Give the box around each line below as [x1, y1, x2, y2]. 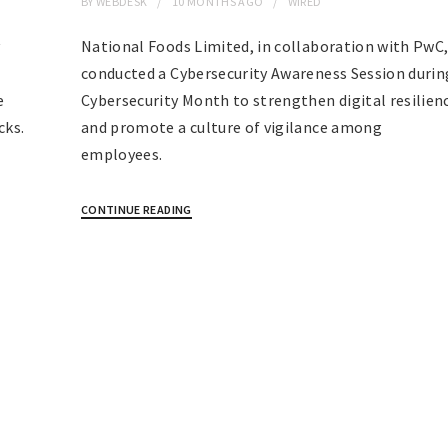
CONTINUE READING [80, 202, 192, 218]
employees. [80, 144, 163, 165]
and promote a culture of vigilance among [80, 117, 382, 138]
